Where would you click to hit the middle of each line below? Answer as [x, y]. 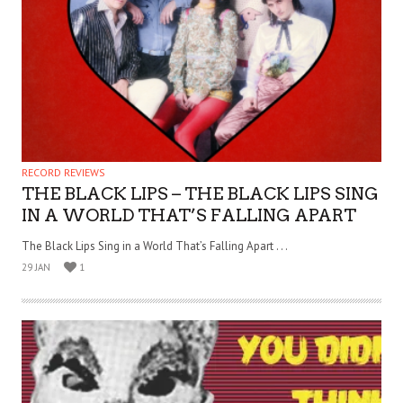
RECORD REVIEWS [63, 173]
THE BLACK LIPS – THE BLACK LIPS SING [200, 194]
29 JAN [36, 268]
